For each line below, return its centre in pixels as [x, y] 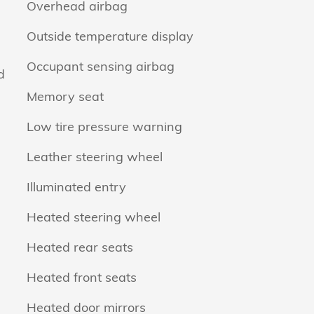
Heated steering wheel [94, 217]
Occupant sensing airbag [101, 66]
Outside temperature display [110, 36]
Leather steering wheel [95, 157]
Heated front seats [82, 277]
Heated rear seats [80, 247]
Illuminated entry [76, 187]
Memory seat [65, 96]
